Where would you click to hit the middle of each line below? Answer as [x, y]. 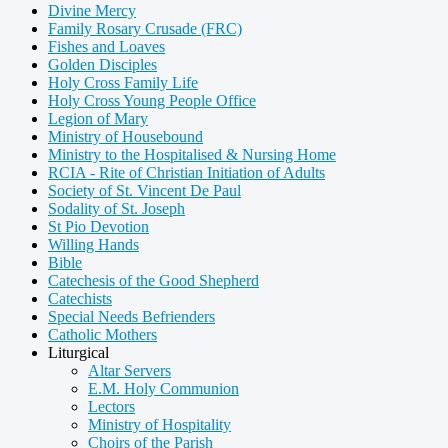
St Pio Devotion [98, 226]
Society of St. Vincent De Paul [144, 190]
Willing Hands [93, 244]
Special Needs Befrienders [131, 316]
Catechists [80, 298]
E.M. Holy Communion [163, 388]
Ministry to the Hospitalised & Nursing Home [192, 154]
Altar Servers [129, 370]
